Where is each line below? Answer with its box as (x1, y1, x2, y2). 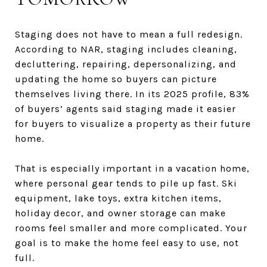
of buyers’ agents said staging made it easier (15, 103, 236, 114)
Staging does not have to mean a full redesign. (15, 28, 243, 40)
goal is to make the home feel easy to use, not (15, 237, 239, 249)
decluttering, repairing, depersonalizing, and (15, 58, 237, 70)
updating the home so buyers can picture (15, 73, 217, 85)
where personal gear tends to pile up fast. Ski (15, 177, 237, 189)
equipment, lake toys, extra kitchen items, (15, 192, 222, 204)
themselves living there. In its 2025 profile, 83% (15, 88, 250, 100)
